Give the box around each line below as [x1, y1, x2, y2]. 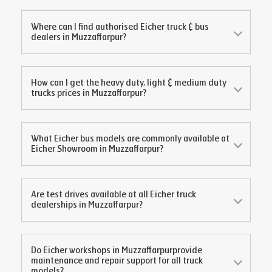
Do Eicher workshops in [31, 245, 121, 256]
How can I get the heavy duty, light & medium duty [31, 78, 226, 88]
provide [172, 245, 202, 256]
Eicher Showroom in [31, 144, 109, 154]
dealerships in [31, 200, 88, 210]
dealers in [31, 32, 72, 42]
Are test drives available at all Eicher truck [31, 189, 196, 200]
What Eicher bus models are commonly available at [31, 134, 229, 144]
